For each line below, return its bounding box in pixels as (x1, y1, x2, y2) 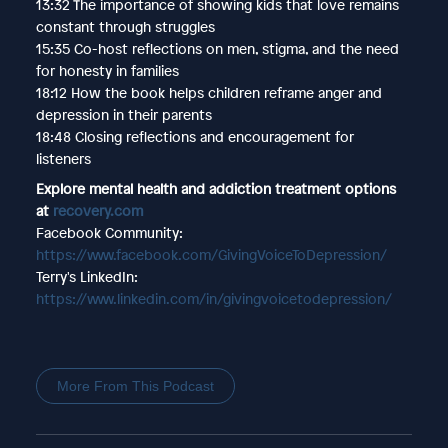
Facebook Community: (35, 222, 183, 242)
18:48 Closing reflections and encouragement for (35, 126, 354, 146)
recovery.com (52, 200, 143, 220)
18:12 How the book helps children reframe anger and (35, 82, 382, 102)
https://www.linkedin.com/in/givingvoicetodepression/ (35, 288, 392, 308)
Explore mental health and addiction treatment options (35, 178, 396, 198)
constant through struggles (35, 16, 215, 36)
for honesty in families (35, 60, 179, 80)
